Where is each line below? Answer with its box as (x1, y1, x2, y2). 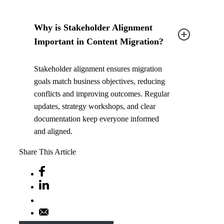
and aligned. (34, 127, 72, 136)
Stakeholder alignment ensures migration (34, 64, 162, 73)
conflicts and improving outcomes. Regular (34, 89, 169, 98)
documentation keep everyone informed (34, 114, 159, 123)
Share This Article (19, 147, 76, 156)
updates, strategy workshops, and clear (34, 102, 155, 111)
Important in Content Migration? (34, 36, 163, 47)
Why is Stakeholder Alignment (34, 22, 152, 33)
